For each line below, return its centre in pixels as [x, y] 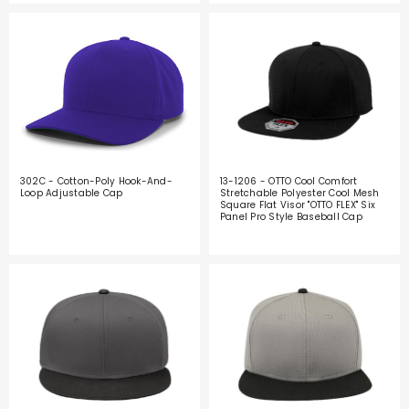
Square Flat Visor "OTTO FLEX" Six [298, 205]
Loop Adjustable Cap [71, 194]
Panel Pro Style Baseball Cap [291, 217]
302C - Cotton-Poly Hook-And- [96, 182]
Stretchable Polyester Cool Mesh [299, 194]
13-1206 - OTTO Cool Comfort [288, 182]
